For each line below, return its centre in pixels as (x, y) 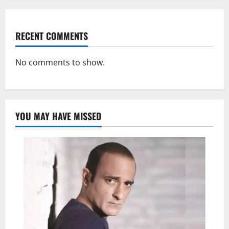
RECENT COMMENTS (52, 36)
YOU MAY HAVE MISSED (59, 116)
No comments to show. (60, 62)
